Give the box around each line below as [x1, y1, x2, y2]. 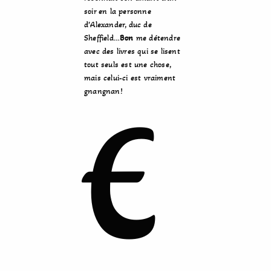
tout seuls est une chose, [84, 59, 171, 70]
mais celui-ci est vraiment [84, 73, 176, 83]
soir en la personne [84, 6, 151, 16]
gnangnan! [84, 86, 123, 96]
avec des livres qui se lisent [84, 46, 180, 56]
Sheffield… [84, 33, 120, 43]
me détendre [133, 33, 181, 43]
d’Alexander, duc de [84, 19, 152, 30]
